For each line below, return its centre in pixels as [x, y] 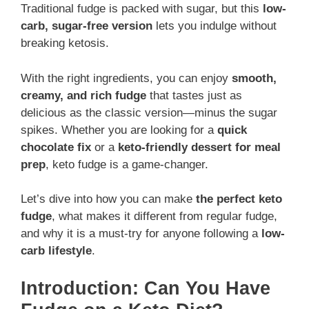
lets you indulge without [215, 26]
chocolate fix [56, 147]
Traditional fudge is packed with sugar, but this [142, 9]
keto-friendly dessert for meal [199, 147]
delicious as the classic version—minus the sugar [149, 112]
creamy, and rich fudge [83, 95]
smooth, [254, 78]
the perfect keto [239, 199]
